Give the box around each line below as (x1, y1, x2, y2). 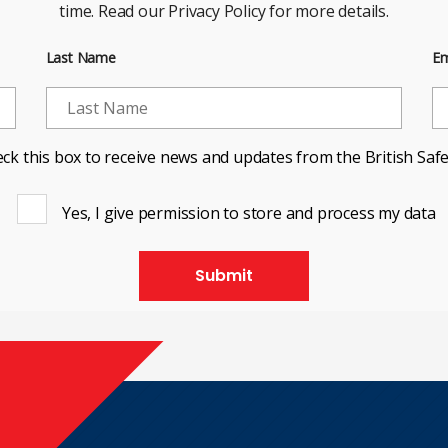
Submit (195, 264, 253, 288)
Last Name (45, 48, 116, 68)
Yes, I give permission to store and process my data (62, 202, 436, 225)
